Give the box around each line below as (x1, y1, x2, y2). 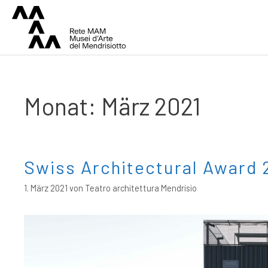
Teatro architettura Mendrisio (85, 183, 197, 194)
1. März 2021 (24, 183, 68, 194)
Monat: (24, 92, 101, 121)
